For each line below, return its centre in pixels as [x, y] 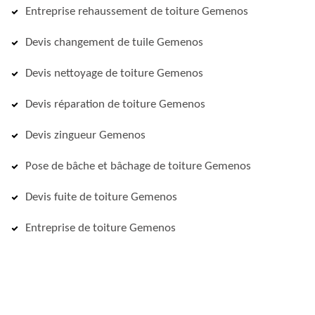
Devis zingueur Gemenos [85, 135]
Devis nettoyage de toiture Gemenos [114, 73]
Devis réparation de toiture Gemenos [115, 104]
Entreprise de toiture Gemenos [101, 228]
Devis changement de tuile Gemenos [114, 43]
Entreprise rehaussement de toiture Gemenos [137, 12]
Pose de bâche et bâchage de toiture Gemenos [138, 166]
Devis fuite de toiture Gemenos [101, 197]
